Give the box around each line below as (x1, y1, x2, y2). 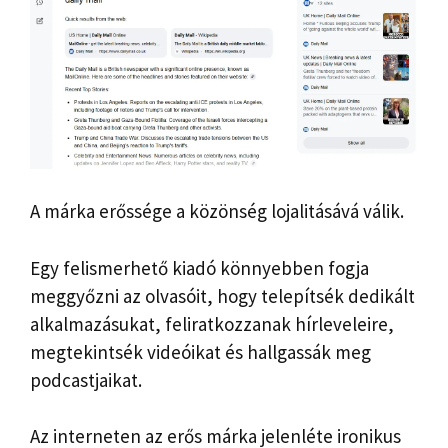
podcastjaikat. (30, 367, 142, 392)
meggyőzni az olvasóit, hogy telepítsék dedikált (30, 283, 415, 308)
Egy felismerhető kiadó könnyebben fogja (30, 255, 369, 280)
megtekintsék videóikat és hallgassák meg (30, 339, 371, 364)
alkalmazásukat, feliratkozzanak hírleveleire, (30, 311, 394, 336)
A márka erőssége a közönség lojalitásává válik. (30, 199, 404, 224)
